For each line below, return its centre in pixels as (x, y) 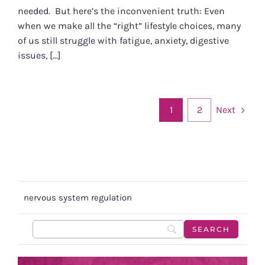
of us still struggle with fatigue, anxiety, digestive (123, 40)
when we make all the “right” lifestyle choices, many (129, 25)
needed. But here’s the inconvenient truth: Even (121, 11)
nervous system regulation (78, 197)
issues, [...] (39, 55)
